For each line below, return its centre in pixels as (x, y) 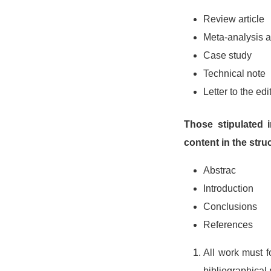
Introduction (228, 188)
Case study (227, 55)
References (228, 225)
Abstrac (220, 170)
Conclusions (230, 207)
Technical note (234, 73)
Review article (234, 19)
